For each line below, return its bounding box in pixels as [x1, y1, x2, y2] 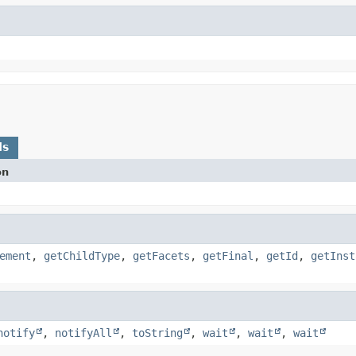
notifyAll [55, 326, 112, 339]
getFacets [133, 249, 190, 262]
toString [132, 326, 183, 339]
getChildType [44, 249, 120, 262]
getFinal [203, 249, 253, 262]
